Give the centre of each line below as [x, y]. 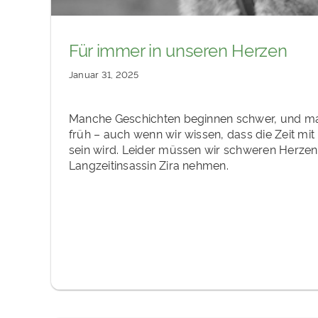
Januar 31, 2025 [104, 74]
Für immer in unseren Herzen [178, 49]
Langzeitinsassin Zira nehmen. [148, 165]
